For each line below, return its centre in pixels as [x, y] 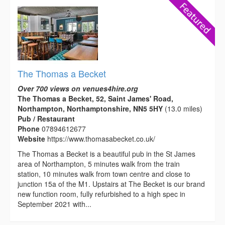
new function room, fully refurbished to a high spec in [101, 194]
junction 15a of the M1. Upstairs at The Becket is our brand [111, 184]
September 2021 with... [54, 204]
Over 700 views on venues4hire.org [78, 88]
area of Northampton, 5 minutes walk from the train [99, 163]
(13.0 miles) [183, 108]
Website [32, 138]
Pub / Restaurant [46, 118]
